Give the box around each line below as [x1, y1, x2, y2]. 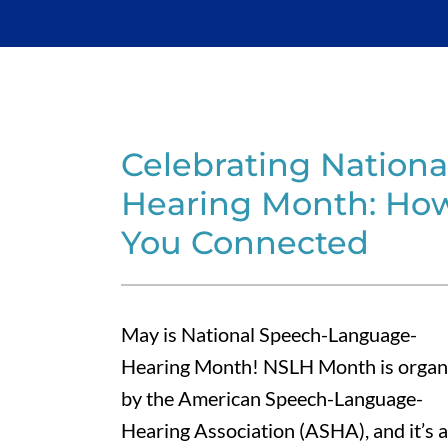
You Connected [120, 222, 369, 262]
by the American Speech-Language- [120, 385, 423, 410]
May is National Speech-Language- [120, 321, 417, 346]
